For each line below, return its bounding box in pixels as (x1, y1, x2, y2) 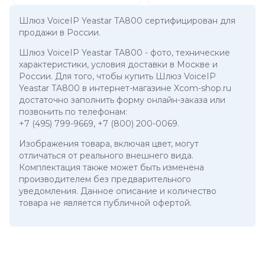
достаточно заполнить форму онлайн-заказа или (19, 95, 225, 105)
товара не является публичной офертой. (19, 198, 192, 208)
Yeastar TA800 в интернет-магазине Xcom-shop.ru (19, 83, 231, 93)
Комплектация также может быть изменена (19, 162, 204, 173)
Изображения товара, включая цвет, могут (19, 138, 199, 149)
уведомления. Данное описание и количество (19, 186, 216, 196)
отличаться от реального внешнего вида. (19, 150, 193, 161)
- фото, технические (145, 47, 230, 58)
